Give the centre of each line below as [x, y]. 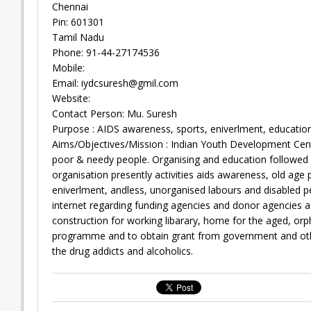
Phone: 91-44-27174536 [106, 53]
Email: [66, 83]
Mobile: [68, 68]
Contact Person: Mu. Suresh [114, 114]
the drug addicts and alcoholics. [122, 251]
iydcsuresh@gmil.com [129, 83]
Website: [71, 99]
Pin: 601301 [78, 22]
